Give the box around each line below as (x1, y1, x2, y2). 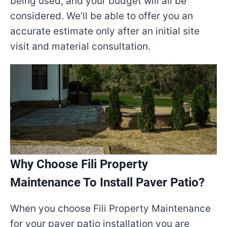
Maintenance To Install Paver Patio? (10, 175, 205, 190)
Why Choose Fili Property (10, 157, 148, 171)
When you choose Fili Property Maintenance (10, 203, 211, 214)
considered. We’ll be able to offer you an (10, 10, 193, 22)
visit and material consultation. (10, 40, 150, 52)
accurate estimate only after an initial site (10, 25, 200, 37)
